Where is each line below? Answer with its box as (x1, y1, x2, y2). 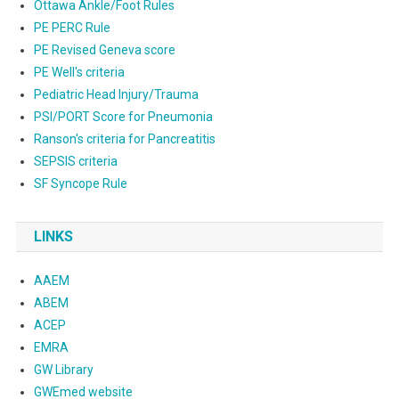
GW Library (33, 362, 94, 377)
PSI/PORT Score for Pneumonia (33, 110, 213, 124)
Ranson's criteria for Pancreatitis (33, 132, 216, 146)
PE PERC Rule (33, 20, 110, 35)
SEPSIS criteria (33, 154, 118, 168)
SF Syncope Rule (33, 176, 127, 191)
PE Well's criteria (33, 65, 125, 79)
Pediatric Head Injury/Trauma (33, 87, 199, 102)
